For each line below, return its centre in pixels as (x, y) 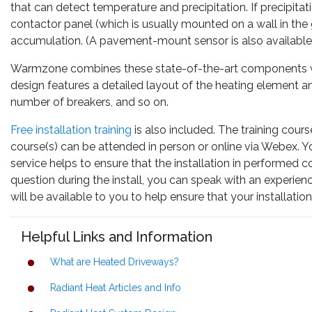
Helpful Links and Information (117, 236)
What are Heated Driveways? (115, 262)
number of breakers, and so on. (89, 102)
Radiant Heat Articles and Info (116, 288)
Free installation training (71, 130)
